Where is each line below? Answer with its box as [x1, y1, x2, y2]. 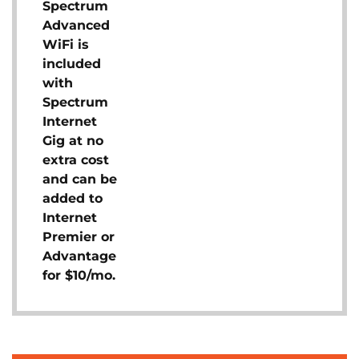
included [42, 56, 101, 71]
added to [42, 191, 103, 206]
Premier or [42, 229, 115, 244]
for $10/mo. [42, 268, 115, 283]
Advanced [42, 18, 110, 33]
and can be [42, 171, 117, 187]
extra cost [42, 152, 109, 167]
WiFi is [42, 37, 89, 52]
